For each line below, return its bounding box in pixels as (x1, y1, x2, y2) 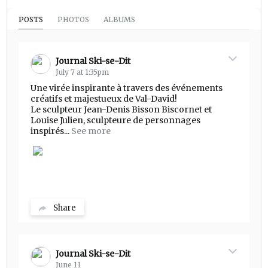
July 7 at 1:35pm (56, 68, 109, 77)
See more (71, 126, 111, 137)
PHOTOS (57, 15, 89, 25)
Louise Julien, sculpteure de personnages (31, 115, 200, 126)
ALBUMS (103, 15, 135, 25)
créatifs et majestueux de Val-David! (31, 93, 177, 105)
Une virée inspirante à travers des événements (31, 83, 223, 94)
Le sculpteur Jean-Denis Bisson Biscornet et (31, 104, 212, 115)
